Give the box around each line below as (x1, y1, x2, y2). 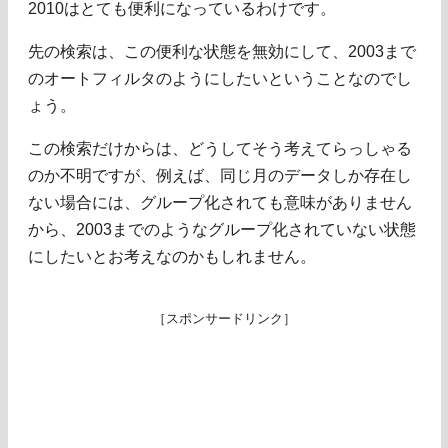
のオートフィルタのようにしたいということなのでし (28, 69, 412, 87)
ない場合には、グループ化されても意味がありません (28, 193, 412, 211)
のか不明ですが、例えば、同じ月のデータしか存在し (28, 166, 412, 184)
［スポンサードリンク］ (152, 310, 296, 326)
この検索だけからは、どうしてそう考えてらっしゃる (28, 139, 412, 157)
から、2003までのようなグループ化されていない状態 (28, 220, 416, 238)
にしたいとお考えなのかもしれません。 (28, 247, 316, 265)
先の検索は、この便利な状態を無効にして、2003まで (28, 42, 416, 60)
